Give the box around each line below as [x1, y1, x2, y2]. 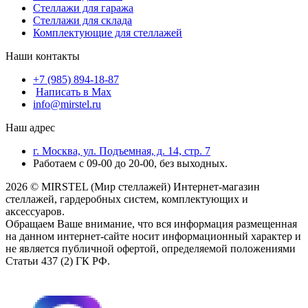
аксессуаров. [5, 206, 65, 218]
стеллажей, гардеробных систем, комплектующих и [5, 193, 248, 206]
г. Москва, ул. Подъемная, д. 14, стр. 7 [33, 145, 210, 157]
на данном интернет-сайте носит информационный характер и [5, 230, 301, 243]
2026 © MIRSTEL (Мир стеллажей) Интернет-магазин [5, 181, 260, 193]
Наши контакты [5, 50, 80, 63]
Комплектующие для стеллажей [33, 27, 182, 39]
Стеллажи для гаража [33, 2, 133, 14]
